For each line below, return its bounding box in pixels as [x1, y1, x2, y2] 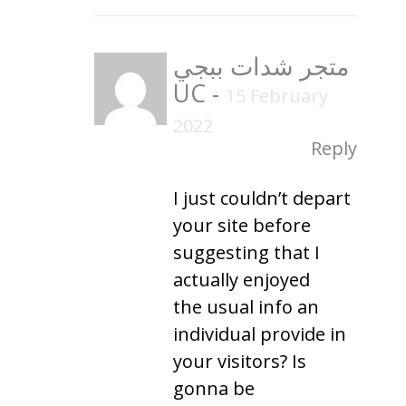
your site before [173, 212, 311, 237]
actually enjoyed [173, 266, 310, 292]
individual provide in [173, 321, 346, 346]
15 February [226, 82, 328, 108]
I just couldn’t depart [173, 185, 351, 210]
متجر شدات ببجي [173, 49, 349, 82]
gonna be [173, 375, 255, 401]
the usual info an [173, 294, 319, 319]
